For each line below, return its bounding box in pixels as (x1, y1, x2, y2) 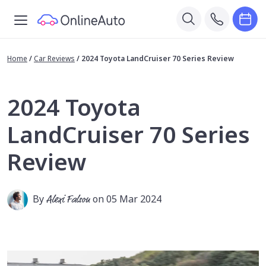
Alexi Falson (46, 192, 90, 207)
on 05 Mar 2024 (93, 192, 161, 205)
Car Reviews (34, 53, 75, 64)
